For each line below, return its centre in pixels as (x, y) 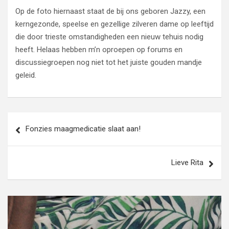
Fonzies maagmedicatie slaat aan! (83, 129)
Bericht (28, 120)
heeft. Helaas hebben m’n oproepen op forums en (99, 50)
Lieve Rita (187, 163)
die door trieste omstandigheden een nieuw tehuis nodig (109, 37)
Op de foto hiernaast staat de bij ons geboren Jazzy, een (110, 11)
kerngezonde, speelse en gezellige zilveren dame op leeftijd (114, 24)
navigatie (34, 136)
